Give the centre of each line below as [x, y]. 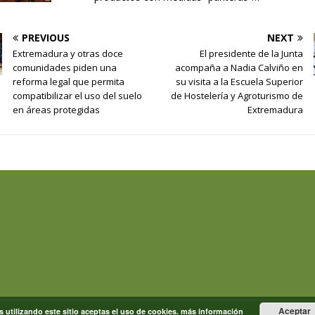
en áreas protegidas [57, 110]
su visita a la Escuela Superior [239, 82]
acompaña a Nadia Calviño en [239, 68]
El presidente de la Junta [251, 54]
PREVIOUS [46, 38]
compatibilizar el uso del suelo [78, 96]
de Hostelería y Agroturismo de [237, 96]
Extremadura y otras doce [68, 54]
